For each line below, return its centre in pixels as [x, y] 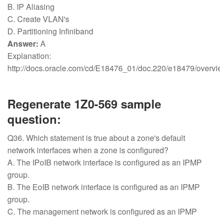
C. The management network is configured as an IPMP [102, 211]
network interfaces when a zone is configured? [89, 150]
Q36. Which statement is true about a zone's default [96, 138]
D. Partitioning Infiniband [51, 31]
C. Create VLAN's [39, 19]
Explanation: [30, 56]
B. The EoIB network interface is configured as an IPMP [104, 187]
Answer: [23, 43]
